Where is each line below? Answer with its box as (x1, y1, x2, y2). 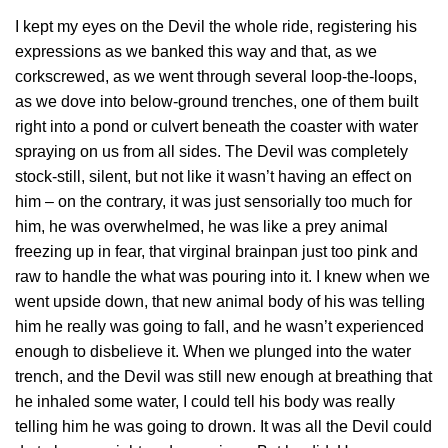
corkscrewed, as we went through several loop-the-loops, (15, 67, 417, 85)
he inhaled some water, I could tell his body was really (15, 392, 395, 410)
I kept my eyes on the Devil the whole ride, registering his (15, 17, 417, 35)
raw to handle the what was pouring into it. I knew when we (15, 267, 430, 285)
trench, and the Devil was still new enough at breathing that (15, 367, 432, 385)
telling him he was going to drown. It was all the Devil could (15, 417, 432, 435)
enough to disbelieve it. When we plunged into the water (15, 342, 411, 360)
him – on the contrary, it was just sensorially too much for (15, 192, 412, 210)
